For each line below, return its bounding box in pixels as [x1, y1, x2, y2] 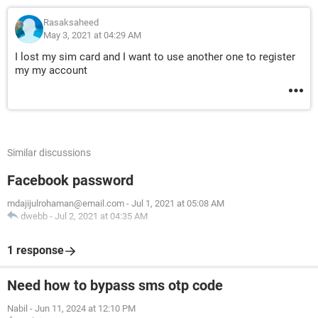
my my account [15, 64, 87, 77]
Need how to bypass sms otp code [7, 277, 223, 294]
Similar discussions [7, 147, 91, 158]
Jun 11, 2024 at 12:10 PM [35, 303, 136, 314]
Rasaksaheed [43, 17, 99, 28]
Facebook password [7, 172, 133, 189]
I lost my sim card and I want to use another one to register [15, 50, 295, 63]
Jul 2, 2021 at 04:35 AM [55, 211, 148, 221]
